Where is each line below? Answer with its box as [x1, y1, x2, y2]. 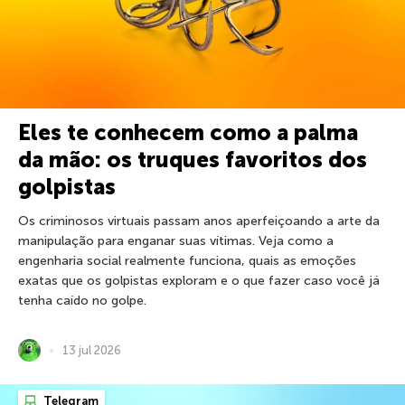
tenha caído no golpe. [18, 293, 146, 309]
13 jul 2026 [62, 343, 121, 357]
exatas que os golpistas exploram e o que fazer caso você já [18, 273, 380, 289]
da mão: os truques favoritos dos [18, 146, 367, 174]
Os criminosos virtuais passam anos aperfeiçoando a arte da [18, 213, 380, 230]
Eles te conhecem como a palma [18, 119, 358, 146]
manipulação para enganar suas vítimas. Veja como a [18, 233, 334, 250]
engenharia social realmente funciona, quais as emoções [18, 253, 356, 269]
